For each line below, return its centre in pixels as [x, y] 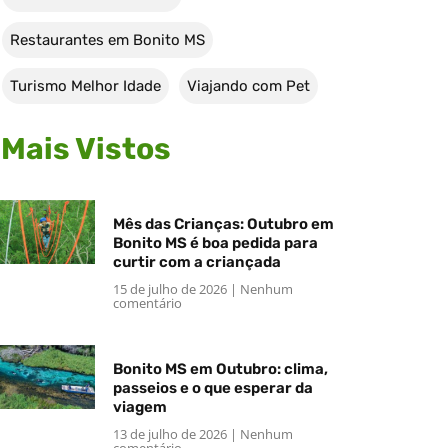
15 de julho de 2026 [171, 288]
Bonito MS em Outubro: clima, [220, 368]
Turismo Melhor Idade [85, 85]
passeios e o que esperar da [212, 387]
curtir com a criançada [196, 261]
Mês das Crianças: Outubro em [223, 223]
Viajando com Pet [248, 85]
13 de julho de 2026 [171, 433]
